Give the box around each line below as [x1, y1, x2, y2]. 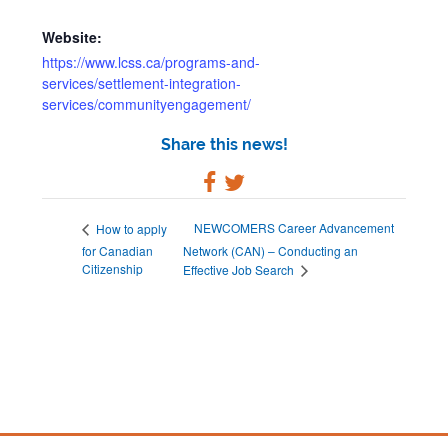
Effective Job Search [183, 261, 298, 279]
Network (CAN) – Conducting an [183, 242, 359, 260]
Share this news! [160, 135, 288, 154]
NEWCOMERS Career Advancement [194, 219, 395, 237]
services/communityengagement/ [42, 94, 252, 114]
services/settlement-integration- [42, 73, 242, 93]
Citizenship [82, 260, 144, 278]
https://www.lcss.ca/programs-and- [42, 52, 261, 72]
